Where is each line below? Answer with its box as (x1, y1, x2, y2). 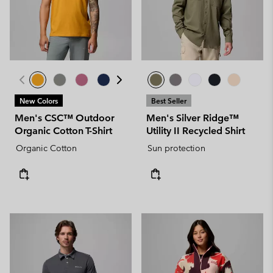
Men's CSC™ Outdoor (15, 112, 115, 124)
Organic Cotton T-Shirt (15, 125, 112, 136)
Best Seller (151, 96, 186, 105)
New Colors (19, 96, 58, 105)
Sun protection (147, 143, 205, 154)
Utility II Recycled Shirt (146, 125, 245, 136)
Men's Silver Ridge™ (146, 112, 239, 124)
